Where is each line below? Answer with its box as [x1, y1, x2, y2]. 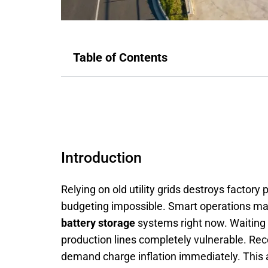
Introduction [61, 149, 142, 166]
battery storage [61, 217, 135, 229]
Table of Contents [73, 50, 167, 65]
